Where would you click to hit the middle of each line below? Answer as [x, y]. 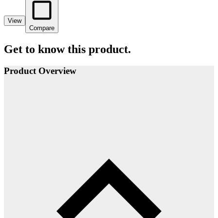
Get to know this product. [67, 49]
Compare [42, 28]
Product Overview [40, 71]
